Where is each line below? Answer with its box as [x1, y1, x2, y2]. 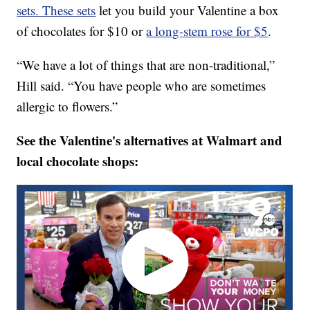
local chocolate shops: [17, 152, 139, 171]
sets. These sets [17, 1, 96, 19]
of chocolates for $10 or [17, 22, 147, 40]
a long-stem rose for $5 [146, 22, 268, 40]
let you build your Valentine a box [95, 1, 280, 19]
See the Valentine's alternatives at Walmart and [17, 131, 283, 150]
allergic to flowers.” [17, 98, 118, 116]
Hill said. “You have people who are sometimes [17, 77, 266, 95]
